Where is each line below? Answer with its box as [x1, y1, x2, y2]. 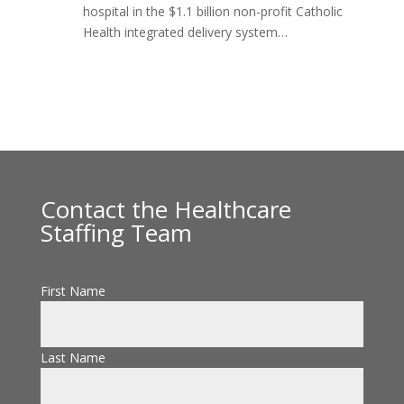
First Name [40, 282, 106, 300]
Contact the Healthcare [40, 193, 291, 226]
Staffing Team [40, 216, 192, 250]
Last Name [40, 349, 106, 367]
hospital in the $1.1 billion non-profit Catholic [82, 3, 343, 21]
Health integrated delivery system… [82, 23, 288, 41]
